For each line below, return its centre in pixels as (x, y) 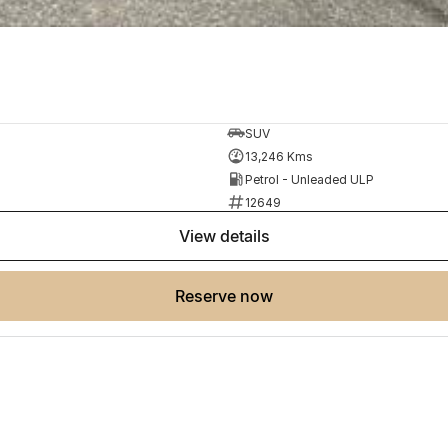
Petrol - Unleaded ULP (309, 179)
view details (229, 236)
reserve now (229, 296)
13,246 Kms (278, 156)
